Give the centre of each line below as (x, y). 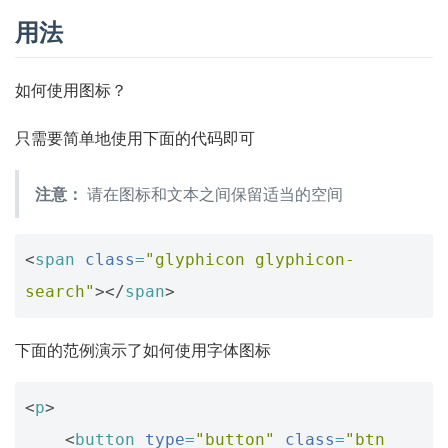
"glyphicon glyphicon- (250, 259)
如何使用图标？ (71, 90)
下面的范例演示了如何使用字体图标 (143, 350)
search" (60, 291)
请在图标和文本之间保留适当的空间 (213, 194)
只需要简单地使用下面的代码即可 (135, 138)
